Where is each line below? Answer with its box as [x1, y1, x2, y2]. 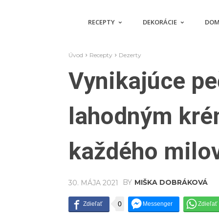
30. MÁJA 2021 [68, 178, 118, 187]
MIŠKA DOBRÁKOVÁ [134, 178, 208, 187]
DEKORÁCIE [143, 18, 177, 26]
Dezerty [119, 51, 141, 59]
